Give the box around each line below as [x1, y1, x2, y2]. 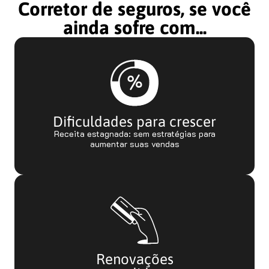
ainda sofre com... [62, 17, 207, 38]
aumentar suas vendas [89, 138, 180, 150]
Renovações [95, 250, 174, 267]
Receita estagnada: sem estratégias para [53, 128, 216, 139]
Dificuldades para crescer [53, 113, 216, 130]
